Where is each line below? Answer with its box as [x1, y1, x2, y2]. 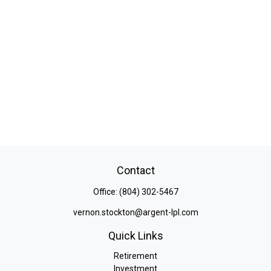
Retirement [114, 251, 157, 261]
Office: [93, 187, 119, 197]
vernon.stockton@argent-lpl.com [73, 207, 198, 217]
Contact [116, 164, 155, 177]
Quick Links [108, 229, 163, 242]
